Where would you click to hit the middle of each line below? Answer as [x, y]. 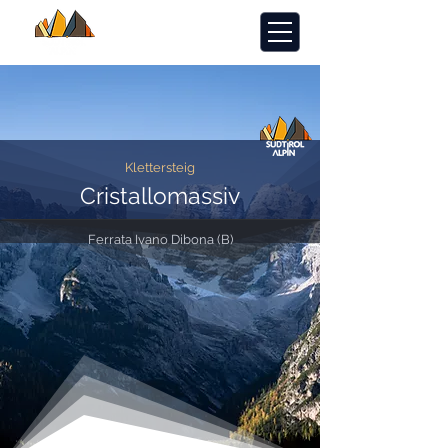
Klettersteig [160, 167]
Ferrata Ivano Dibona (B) [160, 239]
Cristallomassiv [160, 195]
